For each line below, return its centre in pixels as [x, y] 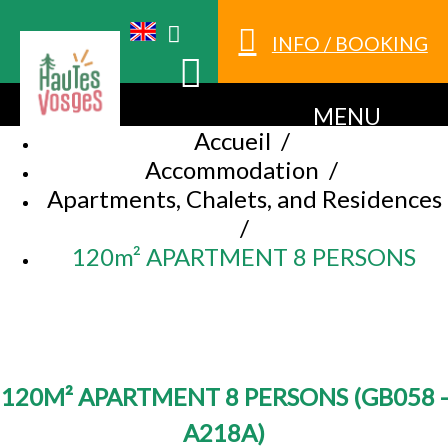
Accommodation [232, 170]
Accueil [232, 141]
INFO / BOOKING [349, 44]
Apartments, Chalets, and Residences [244, 199]
